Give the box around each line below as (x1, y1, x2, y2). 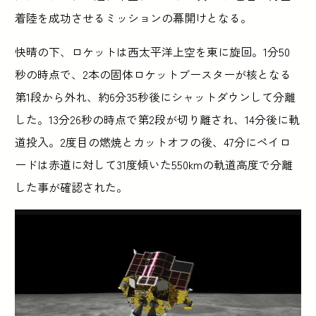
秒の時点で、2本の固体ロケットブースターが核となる (15, 65, 292, 83)
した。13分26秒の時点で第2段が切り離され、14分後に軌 (15, 110, 300, 128)
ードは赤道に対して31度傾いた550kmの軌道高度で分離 (15, 155, 293, 173)
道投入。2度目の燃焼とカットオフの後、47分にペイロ (15, 133, 291, 150)
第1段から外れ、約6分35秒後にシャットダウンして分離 (15, 87, 296, 105)
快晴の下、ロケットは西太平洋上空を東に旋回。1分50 (15, 42, 291, 60)
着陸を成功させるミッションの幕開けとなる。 (15, 8, 253, 26)
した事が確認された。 (15, 178, 128, 195)
